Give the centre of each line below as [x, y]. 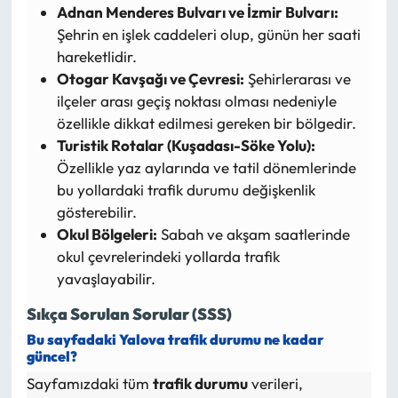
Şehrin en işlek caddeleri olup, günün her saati [208, 35]
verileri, [275, 384]
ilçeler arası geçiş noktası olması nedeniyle [196, 101]
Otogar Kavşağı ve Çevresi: [150, 79]
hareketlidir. [96, 57]
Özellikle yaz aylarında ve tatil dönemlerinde [206, 168]
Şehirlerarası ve [297, 79]
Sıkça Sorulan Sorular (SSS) [129, 314]
